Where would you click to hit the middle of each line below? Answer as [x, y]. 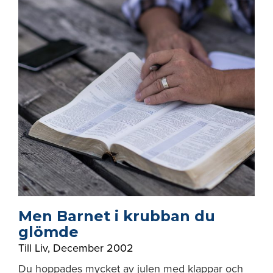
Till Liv [33, 248]
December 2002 [93, 248]
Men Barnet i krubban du [117, 216]
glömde [48, 232]
